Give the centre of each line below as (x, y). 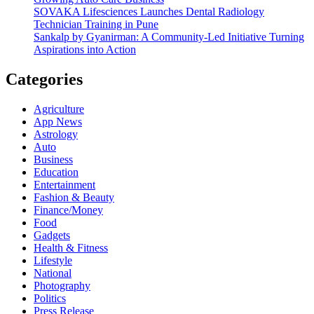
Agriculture (59, 109)
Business (53, 159)
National (53, 273)
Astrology (56, 134)
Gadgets (52, 235)
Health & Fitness (71, 247)
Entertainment (64, 184)
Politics (50, 298)
